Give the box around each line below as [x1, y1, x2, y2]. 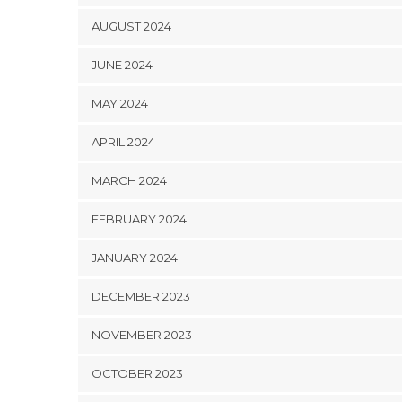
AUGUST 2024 [92, 19, 171, 34]
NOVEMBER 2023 [92, 328, 192, 343]
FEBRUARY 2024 [92, 212, 187, 227]
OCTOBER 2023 [92, 366, 183, 381]
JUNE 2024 [92, 57, 153, 73]
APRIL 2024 [92, 135, 155, 150]
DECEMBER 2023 [92, 289, 190, 304]
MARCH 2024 [92, 173, 167, 188]
